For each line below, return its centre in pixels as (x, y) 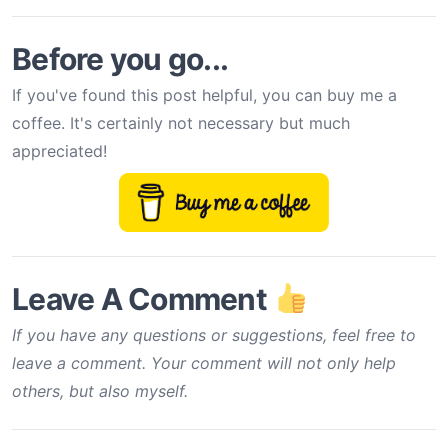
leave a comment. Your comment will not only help (204, 363)
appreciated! (59, 151)
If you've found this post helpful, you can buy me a (204, 95)
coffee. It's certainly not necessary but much (181, 123)
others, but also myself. (100, 391)
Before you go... (120, 59)
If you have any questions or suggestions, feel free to (214, 335)
